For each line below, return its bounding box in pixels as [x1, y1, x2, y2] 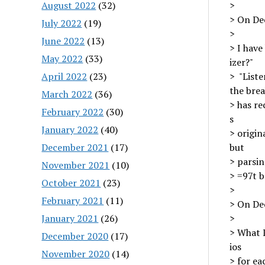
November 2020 [41, 247, 110, 260]
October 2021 [41, 176, 101, 189]
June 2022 [41, 34, 85, 47]
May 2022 [41, 51, 83, 65]
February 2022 [41, 105, 104, 118]
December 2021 [41, 140, 109, 154]
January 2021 [41, 211, 99, 225]
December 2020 [41, 229, 109, 243]
